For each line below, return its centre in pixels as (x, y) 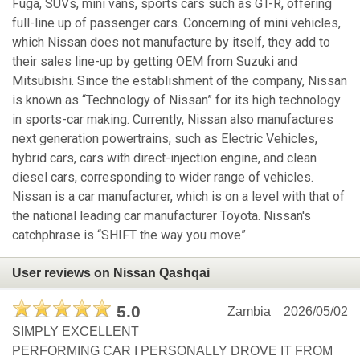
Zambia (249, 312)
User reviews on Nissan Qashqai (111, 272)
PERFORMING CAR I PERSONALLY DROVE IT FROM (172, 351)
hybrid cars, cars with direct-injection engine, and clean (164, 158)
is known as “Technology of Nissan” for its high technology (176, 100)
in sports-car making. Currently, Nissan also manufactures (173, 120)
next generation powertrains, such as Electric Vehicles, (165, 139)
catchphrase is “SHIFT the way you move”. (130, 235)
